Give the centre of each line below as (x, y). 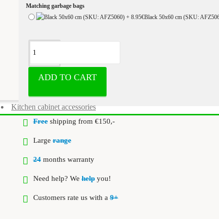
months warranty (67, 159)
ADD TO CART (67, 77)
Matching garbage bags (55, 6)
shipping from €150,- (81, 121)
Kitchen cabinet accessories (54, 107)
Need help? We (57, 178)
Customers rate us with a (71, 197)
